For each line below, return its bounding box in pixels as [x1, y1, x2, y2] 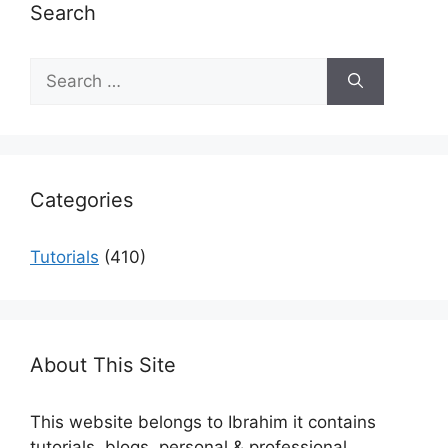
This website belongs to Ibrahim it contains [30, 411, 376, 432]
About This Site [30, 352, 176, 377]
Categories [30, 187, 133, 212]
